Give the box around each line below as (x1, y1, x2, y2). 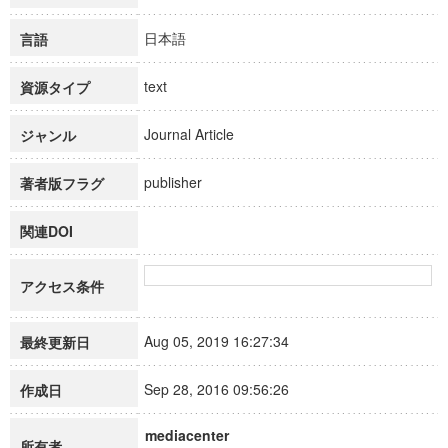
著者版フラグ (20, 173, 104, 193)
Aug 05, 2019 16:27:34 (144, 331, 307, 351)
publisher (144, 172, 220, 192)
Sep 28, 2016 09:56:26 (144, 379, 307, 399)
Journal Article (144, 124, 252, 144)
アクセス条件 (20, 276, 104, 296)
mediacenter (145, 425, 229, 445)
